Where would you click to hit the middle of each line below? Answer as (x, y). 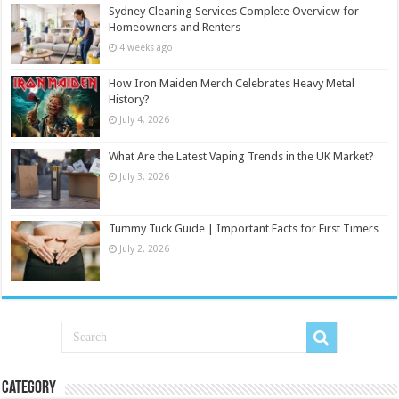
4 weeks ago (147, 48)
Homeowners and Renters (175, 28)
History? (130, 100)
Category (29, 388)
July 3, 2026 (145, 176)
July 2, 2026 (145, 248)
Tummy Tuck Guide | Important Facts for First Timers (244, 228)
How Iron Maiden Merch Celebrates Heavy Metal (232, 84)
